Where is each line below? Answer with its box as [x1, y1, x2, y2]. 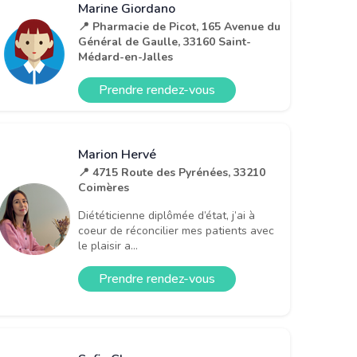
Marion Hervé [78, 145, 156, 163]
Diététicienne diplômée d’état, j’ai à [78, 207, 255, 223]
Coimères [78, 179, 129, 195]
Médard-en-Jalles [78, 49, 173, 65]
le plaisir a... [78, 237, 138, 253]
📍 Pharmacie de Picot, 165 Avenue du [78, 18, 280, 34]
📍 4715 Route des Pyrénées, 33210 [78, 164, 265, 180]
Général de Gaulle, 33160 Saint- [78, 33, 251, 49]
